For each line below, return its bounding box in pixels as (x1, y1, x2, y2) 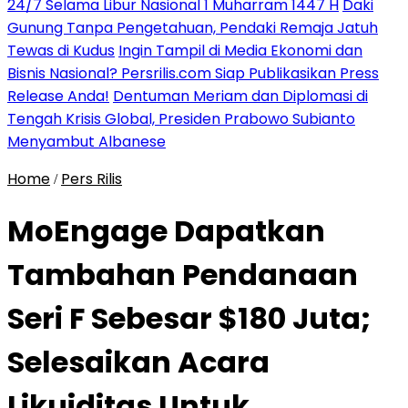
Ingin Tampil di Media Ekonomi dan (118, 40, 362, 61)
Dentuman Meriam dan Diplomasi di (113, 86, 368, 107)
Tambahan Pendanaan (7, 254, 358, 296)
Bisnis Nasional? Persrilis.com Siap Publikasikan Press (7, 63, 379, 84)
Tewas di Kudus (7, 40, 115, 61)
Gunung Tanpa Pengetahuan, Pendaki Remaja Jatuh (7, 17, 378, 38)
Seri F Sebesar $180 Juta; (7, 298, 371, 340)
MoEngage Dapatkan (7, 210, 325, 252)
